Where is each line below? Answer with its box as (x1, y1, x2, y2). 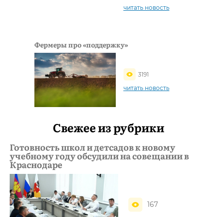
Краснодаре (10, 158, 62, 171)
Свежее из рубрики (53, 119, 164, 136)
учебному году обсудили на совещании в (10, 149, 189, 163)
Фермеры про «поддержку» (34, 40, 128, 50)
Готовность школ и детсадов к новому (10, 140, 175, 154)
